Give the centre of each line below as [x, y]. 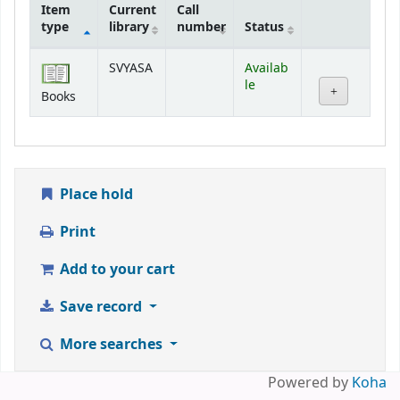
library [129, 28]
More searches [111, 345]
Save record [100, 308]
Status [264, 28]
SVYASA [131, 69]
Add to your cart [115, 270]
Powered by [310, 383]
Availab [267, 69]
